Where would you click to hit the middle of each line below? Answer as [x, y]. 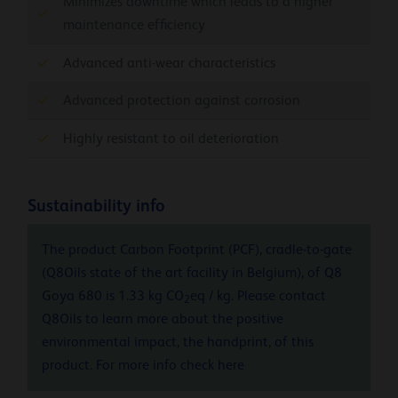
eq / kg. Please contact [258, 296]
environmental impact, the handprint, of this [178, 342]
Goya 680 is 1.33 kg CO [113, 296]
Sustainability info [96, 205]
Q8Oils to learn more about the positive [163, 319]
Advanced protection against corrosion [182, 100]
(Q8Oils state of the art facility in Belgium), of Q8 [192, 273]
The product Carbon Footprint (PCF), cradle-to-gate [197, 250]
